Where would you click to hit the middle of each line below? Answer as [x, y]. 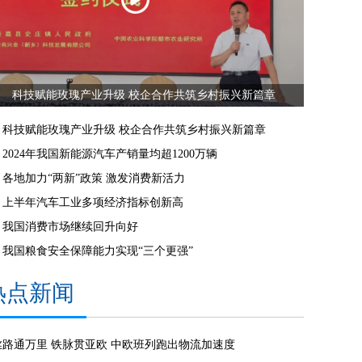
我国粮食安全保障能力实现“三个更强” [98, 251]
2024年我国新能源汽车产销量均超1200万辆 [110, 154]
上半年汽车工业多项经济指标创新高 [93, 203]
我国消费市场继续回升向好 [70, 227]
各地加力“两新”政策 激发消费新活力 [94, 179]
